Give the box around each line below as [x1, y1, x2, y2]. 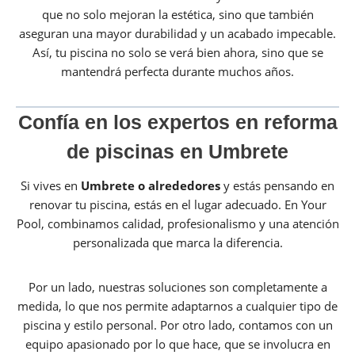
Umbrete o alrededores [81, 177, 220, 194]
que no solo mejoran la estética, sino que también [41, 6, 314, 22]
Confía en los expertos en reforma [17, 110, 338, 133]
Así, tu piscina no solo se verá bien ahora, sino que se [32, 44, 323, 60]
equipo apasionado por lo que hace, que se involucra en [25, 336, 330, 353]
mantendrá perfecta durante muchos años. [61, 63, 294, 79]
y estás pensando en [220, 177, 334, 194]
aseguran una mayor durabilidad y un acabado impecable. [19, 25, 336, 41]
